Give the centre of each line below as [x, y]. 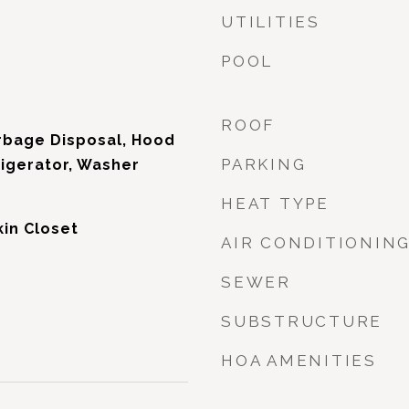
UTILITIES [271, 22]
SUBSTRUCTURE [302, 321]
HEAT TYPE [275, 204]
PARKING [264, 164]
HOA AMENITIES [299, 361]
